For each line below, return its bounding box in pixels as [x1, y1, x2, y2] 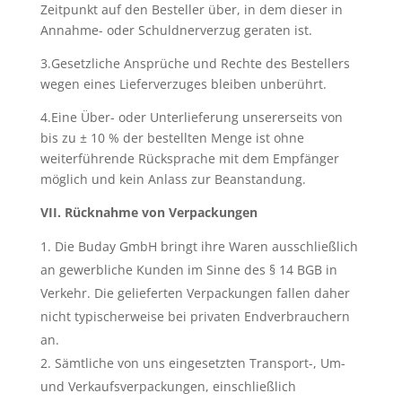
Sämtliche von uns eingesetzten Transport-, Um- [54, 354, 345, 371]
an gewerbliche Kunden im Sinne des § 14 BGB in [39, 261, 337, 278]
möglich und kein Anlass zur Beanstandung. [39, 170, 306, 188]
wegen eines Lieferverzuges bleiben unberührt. [39, 75, 327, 92]
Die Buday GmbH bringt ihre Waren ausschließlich [54, 238, 358, 255]
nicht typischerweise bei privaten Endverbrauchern [39, 308, 350, 325]
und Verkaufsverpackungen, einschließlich [39, 378, 296, 395]
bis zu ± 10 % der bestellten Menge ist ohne [39, 129, 304, 146]
